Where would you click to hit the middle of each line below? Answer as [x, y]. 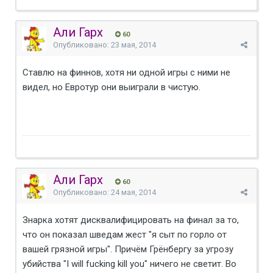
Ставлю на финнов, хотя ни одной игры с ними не [126, 72]
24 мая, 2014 [133, 192]
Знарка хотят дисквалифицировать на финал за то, [131, 220]
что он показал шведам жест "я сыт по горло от [125, 234]
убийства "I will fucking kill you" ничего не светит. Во [129, 264]
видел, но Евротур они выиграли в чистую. [112, 87]
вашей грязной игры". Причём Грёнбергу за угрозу [128, 249]
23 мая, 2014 [133, 44]
